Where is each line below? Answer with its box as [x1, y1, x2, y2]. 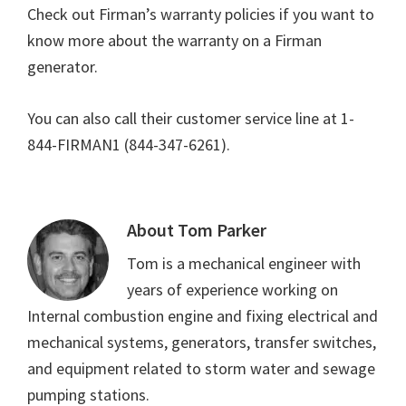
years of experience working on [127, 279, 338, 301]
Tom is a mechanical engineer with [127, 253, 361, 275]
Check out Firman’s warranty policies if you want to [27, 4, 374, 25]
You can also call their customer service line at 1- [27, 108, 354, 130]
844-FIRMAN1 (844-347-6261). [27, 134, 230, 156]
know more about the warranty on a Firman [27, 30, 322, 52]
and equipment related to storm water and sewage [27, 358, 375, 380]
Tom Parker [178, 218, 266, 242]
